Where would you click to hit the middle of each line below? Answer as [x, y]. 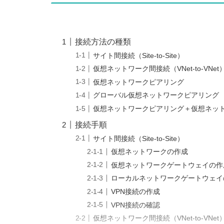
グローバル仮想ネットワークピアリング [156, 95]
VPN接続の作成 [136, 191]
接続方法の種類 [103, 42]
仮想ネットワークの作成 [150, 152]
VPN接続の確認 [136, 205]
